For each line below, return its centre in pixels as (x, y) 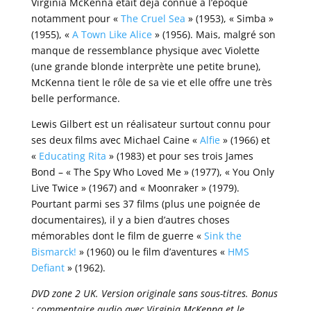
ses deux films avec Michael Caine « (115, 140)
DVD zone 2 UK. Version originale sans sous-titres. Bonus (154, 294)
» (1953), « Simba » (229, 19)
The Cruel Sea (153, 19)
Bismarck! (53, 252)
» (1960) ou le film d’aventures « (152, 252)
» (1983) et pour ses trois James (179, 156)
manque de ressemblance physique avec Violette (145, 51)
